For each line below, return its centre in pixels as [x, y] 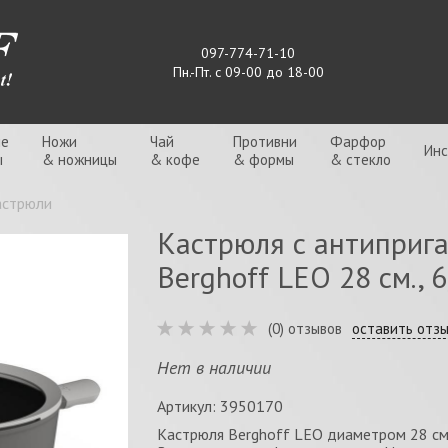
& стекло [360, 159]
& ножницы [79, 159]
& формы [263, 159]
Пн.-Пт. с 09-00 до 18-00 [248, 71]
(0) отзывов [304, 328]
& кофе [175, 159]
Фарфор [358, 141]
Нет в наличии [213, 367]
